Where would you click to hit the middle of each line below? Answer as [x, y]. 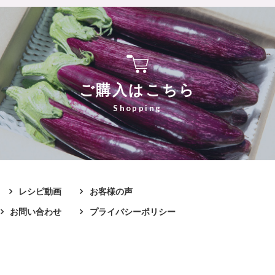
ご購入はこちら [137, 90]
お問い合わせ [36, 212]
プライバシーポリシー [132, 212]
